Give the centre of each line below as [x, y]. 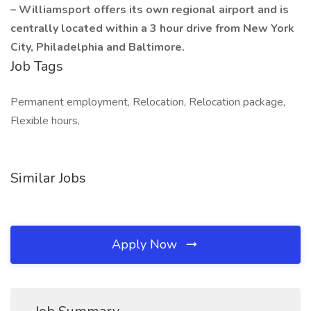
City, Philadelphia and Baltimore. [98, 47]
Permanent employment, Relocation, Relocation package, [148, 102]
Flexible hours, [45, 121]
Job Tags [37, 66]
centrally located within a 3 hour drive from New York [152, 28]
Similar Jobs [48, 178]
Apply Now [146, 244]
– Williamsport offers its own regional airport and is [150, 10]
